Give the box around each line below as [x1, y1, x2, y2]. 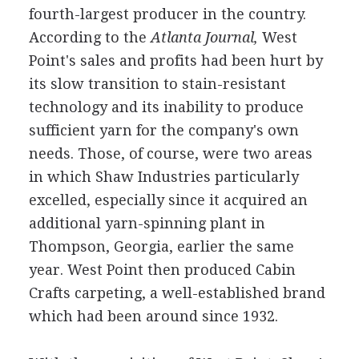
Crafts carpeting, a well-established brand [28, 284, 325, 301]
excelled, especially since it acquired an [28, 192, 308, 208]
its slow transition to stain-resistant [28, 75, 286, 92]
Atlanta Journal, [146, 29, 258, 46]
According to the [28, 29, 147, 46]
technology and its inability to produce [28, 99, 304, 115]
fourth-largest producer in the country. [28, 6, 306, 22]
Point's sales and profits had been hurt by [28, 52, 323, 69]
